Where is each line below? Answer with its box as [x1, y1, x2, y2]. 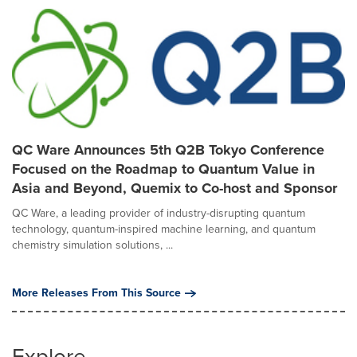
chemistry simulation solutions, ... [12, 237, 173, 253]
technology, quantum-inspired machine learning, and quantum [12, 221, 316, 237]
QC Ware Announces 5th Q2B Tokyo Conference [12, 139, 324, 160]
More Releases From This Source [12, 284, 181, 301]
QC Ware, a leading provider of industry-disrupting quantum [12, 205, 305, 222]
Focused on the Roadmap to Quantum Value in [12, 159, 315, 179]
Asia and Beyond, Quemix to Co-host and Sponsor [12, 178, 337, 198]
